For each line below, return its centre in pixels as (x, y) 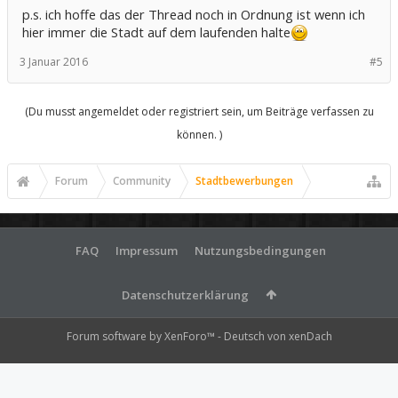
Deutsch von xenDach (278, 337)
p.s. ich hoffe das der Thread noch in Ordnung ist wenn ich (194, 15)
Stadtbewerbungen (244, 181)
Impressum (146, 251)
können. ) (199, 135)
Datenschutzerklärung (185, 295)
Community (142, 181)
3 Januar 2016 (54, 62)
